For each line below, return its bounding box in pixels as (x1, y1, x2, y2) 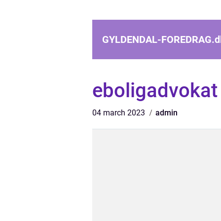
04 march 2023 (92, 108, 147, 117)
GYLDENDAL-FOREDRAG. (102, 34, 215, 45)
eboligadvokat (92, 79, 218, 102)
